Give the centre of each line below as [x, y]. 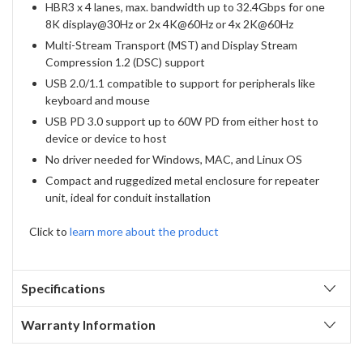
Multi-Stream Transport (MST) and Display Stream [171, 45]
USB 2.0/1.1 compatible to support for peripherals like [180, 83]
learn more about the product [144, 232]
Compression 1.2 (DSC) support [125, 62]
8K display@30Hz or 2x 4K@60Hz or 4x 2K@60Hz [169, 24]
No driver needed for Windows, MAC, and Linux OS [174, 160]
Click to [49, 232]
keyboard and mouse [98, 100]
